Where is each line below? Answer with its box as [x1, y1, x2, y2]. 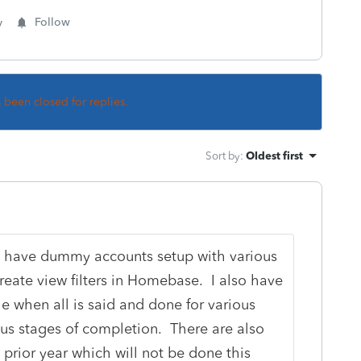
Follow [35, 15, 70, 29]
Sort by [205, 148, 240, 162]
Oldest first [246, 148, 303, 162]
